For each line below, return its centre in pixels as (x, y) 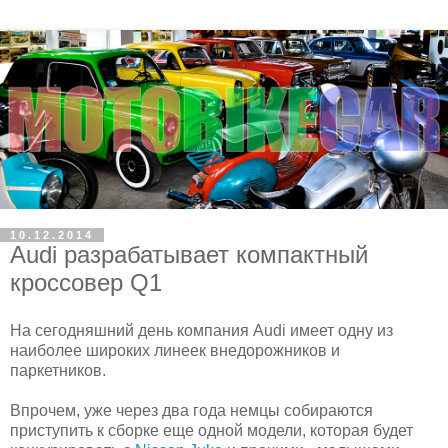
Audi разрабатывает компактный (189, 255)
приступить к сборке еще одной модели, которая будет (211, 430)
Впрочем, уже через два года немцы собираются (191, 410)
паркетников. (58, 370)
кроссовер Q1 (86, 283)
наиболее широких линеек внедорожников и (175, 350)
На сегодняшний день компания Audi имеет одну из (201, 330)
